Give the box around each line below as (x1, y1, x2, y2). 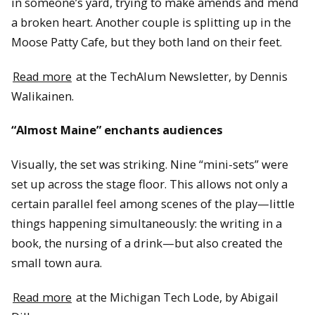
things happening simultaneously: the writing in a (11, 215, 282, 231)
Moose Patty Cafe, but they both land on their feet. (11, 34, 282, 51)
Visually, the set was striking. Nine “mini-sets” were (11, 156, 288, 172)
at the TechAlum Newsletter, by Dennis (73, 67, 288, 84)
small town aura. (11, 255, 102, 271)
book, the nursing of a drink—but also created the (11, 235, 283, 251)
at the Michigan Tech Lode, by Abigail (73, 288, 278, 305)
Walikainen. (11, 87, 74, 104)
